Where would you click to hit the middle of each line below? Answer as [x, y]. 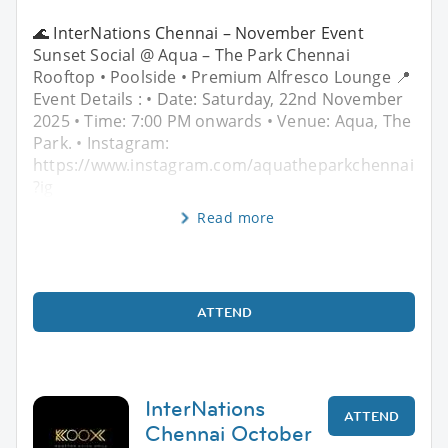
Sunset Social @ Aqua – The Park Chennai [191, 54]
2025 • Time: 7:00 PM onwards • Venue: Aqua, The [222, 120]
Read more [236, 217]
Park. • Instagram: [101, 142]
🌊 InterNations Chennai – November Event [198, 32]
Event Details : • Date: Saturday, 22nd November [218, 98]
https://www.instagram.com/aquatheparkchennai [223, 164]
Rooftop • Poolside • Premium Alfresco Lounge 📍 [222, 76]
